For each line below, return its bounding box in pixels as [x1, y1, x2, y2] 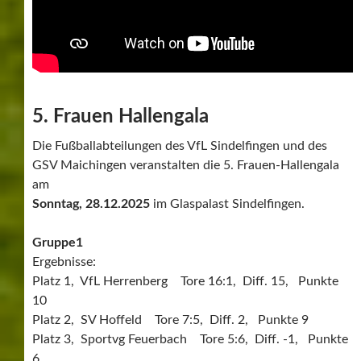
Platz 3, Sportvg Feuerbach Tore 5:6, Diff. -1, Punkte [32, 332, 348, 346]
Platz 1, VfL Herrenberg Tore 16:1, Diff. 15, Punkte [32, 274, 338, 288]
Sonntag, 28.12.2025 [32, 197, 150, 210]
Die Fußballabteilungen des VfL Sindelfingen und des [32, 139, 327, 152]
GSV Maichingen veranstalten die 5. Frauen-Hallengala [32, 158, 339, 172]
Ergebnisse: [32, 255, 96, 268]
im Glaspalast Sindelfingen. [150, 197, 305, 210]
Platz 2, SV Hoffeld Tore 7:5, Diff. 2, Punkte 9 [32, 313, 309, 326]
